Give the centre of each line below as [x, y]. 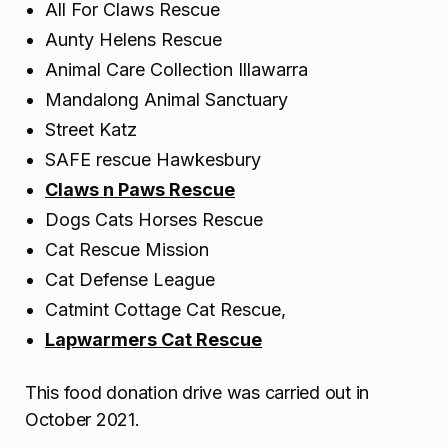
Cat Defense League [130, 280]
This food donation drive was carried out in [197, 392]
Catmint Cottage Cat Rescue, [165, 310]
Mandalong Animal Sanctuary [166, 100]
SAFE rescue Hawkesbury [153, 160]
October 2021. [85, 419]
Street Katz [91, 130]
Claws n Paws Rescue [140, 190]
